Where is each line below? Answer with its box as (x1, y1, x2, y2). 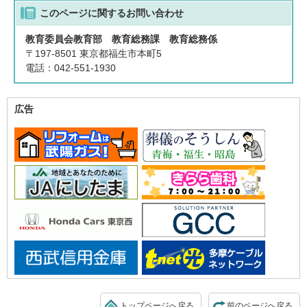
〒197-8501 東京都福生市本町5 (25, 48, 162, 59)
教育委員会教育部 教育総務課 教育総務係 (25, 34, 218, 45)
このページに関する (40, 8, 127, 19)
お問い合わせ (126, 8, 184, 19)
